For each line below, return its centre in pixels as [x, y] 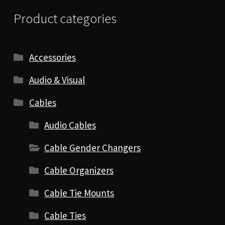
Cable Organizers [79, 171]
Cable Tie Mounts [79, 193]
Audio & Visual [57, 80]
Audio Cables [70, 125]
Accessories [52, 58]
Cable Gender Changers [93, 148]
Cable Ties [65, 216]
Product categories [65, 18]
